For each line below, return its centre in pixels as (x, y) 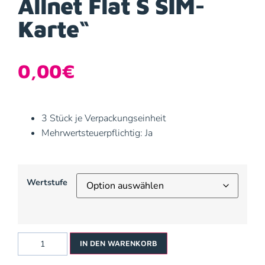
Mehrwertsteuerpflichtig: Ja (97, 133)
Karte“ (54, 29)
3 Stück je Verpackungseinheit (104, 118)
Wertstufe (47, 182)
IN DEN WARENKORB (119, 243)
